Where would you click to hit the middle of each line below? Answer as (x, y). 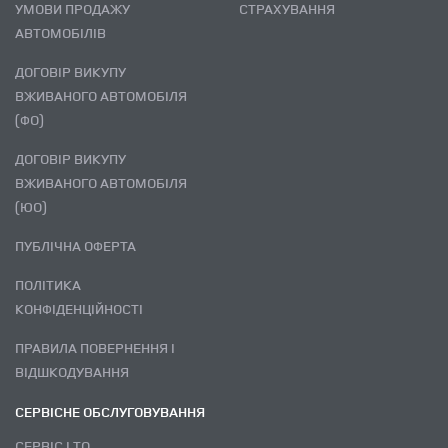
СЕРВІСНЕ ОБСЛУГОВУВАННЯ (110, 411)
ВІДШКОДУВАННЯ (72, 371)
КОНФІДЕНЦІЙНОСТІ (79, 308)
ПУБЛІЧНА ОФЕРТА (80, 245)
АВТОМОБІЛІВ (60, 32)
